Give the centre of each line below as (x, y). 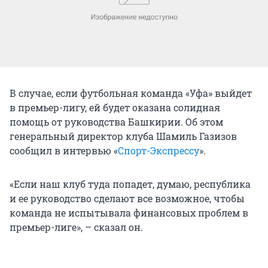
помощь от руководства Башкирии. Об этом (116, 121)
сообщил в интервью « (64, 150)
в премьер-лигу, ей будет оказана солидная (115, 107)
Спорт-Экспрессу (159, 150)
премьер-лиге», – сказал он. (76, 227)
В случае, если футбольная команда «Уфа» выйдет (131, 93)
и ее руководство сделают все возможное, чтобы (127, 198)
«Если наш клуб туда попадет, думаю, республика (130, 184)
